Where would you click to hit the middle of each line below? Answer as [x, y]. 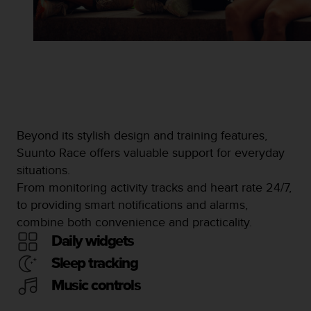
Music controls [96, 286]
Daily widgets [93, 242]
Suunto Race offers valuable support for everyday [151, 152]
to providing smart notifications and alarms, [132, 204]
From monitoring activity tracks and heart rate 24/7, [154, 187]
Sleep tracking [94, 264]
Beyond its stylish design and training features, [142, 135]
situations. [43, 169]
